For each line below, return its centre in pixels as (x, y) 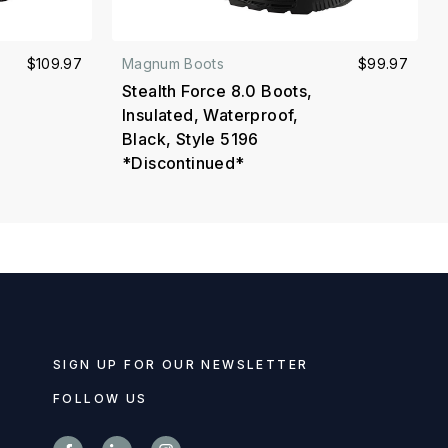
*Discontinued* (183, 163)
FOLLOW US (100, 399)
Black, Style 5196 (190, 139)
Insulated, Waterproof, (210, 115)
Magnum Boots (173, 64)
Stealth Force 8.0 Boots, (217, 91)
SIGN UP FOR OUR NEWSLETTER (181, 365)
